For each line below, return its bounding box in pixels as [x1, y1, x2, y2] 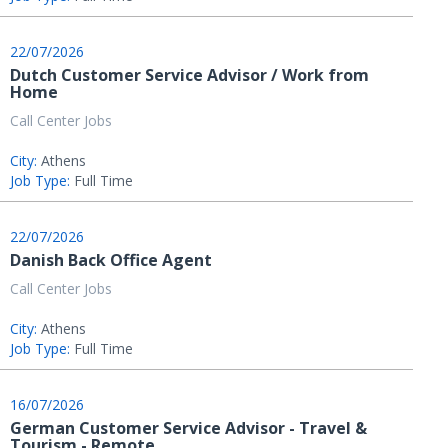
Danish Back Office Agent [10, 249, 212, 271]
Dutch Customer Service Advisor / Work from [10, 64, 369, 86]
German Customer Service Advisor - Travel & [10, 417, 367, 439]
